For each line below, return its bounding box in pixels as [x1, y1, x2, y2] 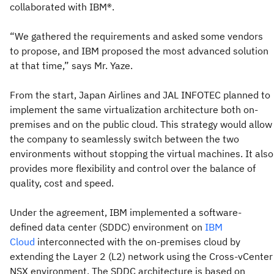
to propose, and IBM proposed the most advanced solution [10, 44, 268, 57]
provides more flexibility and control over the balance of [10, 161, 256, 174]
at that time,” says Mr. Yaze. [10, 59, 133, 72]
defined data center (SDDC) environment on [10, 220, 205, 233]
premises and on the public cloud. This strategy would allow [10, 117, 272, 130]
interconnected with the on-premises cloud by [35, 235, 240, 248]
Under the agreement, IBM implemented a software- [10, 206, 242, 218]
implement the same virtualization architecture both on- [10, 103, 258, 116]
